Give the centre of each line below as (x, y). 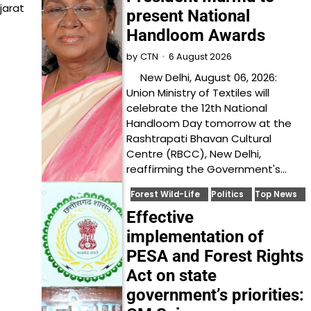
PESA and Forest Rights (215, 256)
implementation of (195, 237)
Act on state (172, 276)
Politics (228, 194)
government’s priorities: (216, 295)
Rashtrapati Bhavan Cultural (199, 138)
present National (188, 16)
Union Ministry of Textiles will (198, 93)
